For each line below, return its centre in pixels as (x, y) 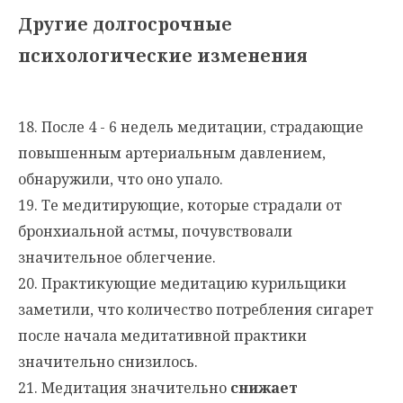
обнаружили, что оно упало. (121, 179)
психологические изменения (163, 56)
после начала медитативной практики (162, 335)
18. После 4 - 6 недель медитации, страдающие (191, 126)
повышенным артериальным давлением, (172, 152)
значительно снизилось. (108, 361)
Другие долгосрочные (125, 24)
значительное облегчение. (117, 257)
